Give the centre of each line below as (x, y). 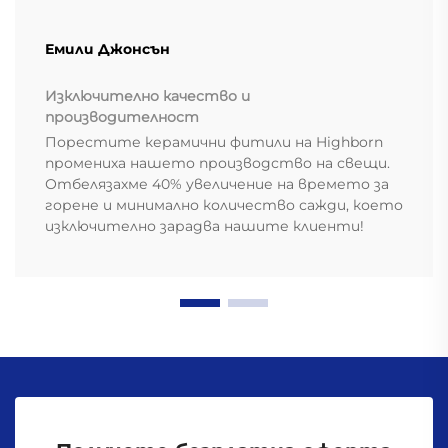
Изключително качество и (147, 96)
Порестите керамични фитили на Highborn (214, 142)
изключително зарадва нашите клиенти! (204, 226)
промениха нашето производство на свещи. (217, 163)
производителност (122, 117)
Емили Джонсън (107, 49)
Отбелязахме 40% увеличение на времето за (217, 184)
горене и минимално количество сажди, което (224, 205)
